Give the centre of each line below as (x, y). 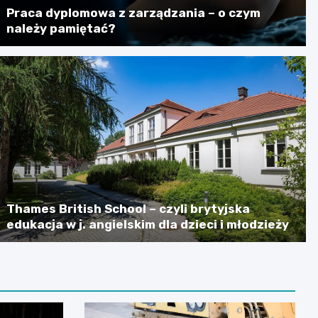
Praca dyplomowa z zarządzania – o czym (134, 13)
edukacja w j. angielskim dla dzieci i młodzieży (148, 225)
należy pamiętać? (61, 29)
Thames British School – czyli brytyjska (128, 209)
